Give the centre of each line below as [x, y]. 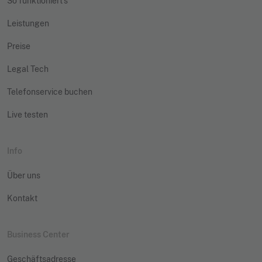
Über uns [24, 175]
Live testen [27, 114]
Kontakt [22, 198]
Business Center [38, 234]
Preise [19, 46]
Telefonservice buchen [50, 92]
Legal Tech [28, 69]
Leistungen [28, 23]
